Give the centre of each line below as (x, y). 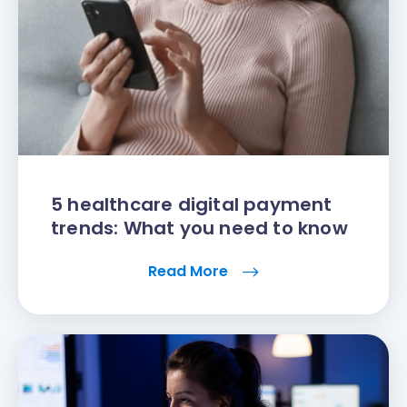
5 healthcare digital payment (192, 205)
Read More (190, 272)
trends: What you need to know (199, 228)
